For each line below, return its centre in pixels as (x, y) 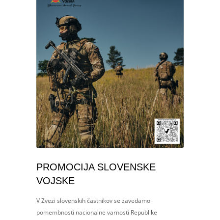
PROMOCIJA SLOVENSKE (96, 167)
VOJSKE (55, 180)
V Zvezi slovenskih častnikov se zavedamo (93, 200)
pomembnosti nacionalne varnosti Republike (97, 212)
